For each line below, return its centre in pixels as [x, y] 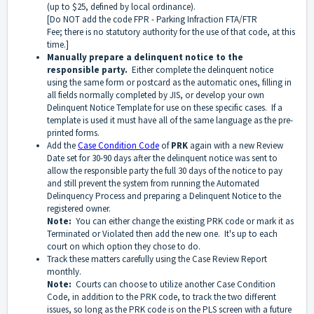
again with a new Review [237, 146]
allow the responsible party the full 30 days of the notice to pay [165, 171]
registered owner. [79, 209]
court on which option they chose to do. [124, 247]
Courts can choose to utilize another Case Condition [175, 285]
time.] [58, 45]
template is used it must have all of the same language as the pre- [170, 121]
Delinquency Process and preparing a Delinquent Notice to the [164, 196]
